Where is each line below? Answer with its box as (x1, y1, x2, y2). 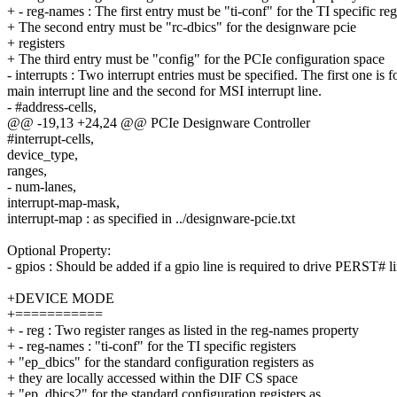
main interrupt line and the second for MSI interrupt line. (7, 83, 322, 99)
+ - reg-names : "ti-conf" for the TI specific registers (7, 339, 296, 354)
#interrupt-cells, (7, 131, 94, 147)
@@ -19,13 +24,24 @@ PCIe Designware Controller (7, 115, 310, 131)
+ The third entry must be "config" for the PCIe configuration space (7, 51, 385, 67)
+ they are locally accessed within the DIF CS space (7, 370, 298, 386)
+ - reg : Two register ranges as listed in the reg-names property (7, 323, 359, 339)
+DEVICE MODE (7, 291, 114, 307)
